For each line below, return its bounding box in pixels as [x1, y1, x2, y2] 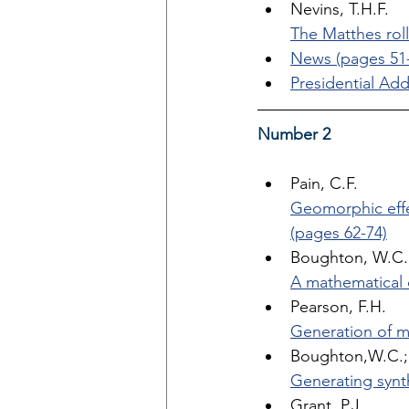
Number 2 [257, 124, 330, 144]
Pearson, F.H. [290, 297, 391, 317]
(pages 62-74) [290, 223, 387, 243]
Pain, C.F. [290, 173, 362, 194]
